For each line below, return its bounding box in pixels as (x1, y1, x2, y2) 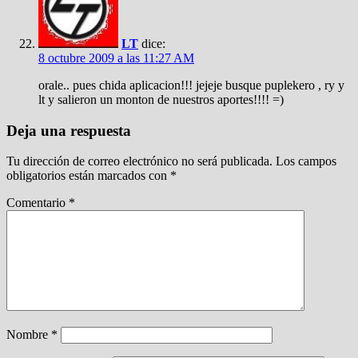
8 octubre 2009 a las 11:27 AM (38, 51, 194, 65)
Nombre (6, 328, 51, 342)
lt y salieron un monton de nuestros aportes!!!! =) (38, 93, 284, 106)
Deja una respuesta (6, 121, 131, 139)
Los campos (276, 154, 336, 169)
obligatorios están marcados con (6, 169, 170, 183)
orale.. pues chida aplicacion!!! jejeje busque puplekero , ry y (38, 78, 344, 92)
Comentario (6, 196, 69, 210)
